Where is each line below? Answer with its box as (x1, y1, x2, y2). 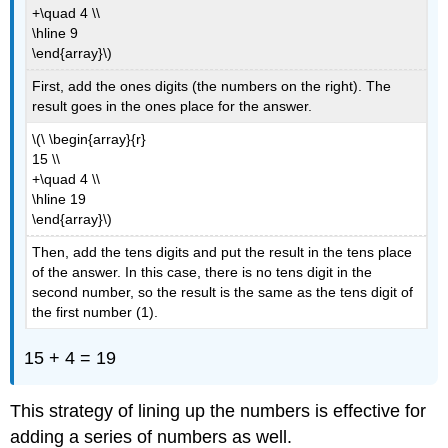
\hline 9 (32, 24, 79, 41)
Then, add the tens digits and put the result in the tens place (32, 244, 413, 261)
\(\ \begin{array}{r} (32, 130, 147, 147)
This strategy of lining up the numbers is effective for (10, 400, 427, 421)
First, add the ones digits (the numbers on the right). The (32, 78, 392, 95)
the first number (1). (32, 304, 159, 321)
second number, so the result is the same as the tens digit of (32, 284, 414, 301)
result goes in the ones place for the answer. (32, 98, 313, 115)
